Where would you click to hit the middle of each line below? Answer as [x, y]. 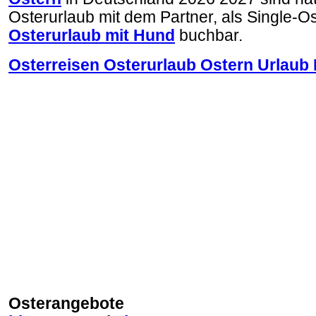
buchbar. [209, 36]
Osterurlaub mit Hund [92, 36]
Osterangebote [66, 304]
